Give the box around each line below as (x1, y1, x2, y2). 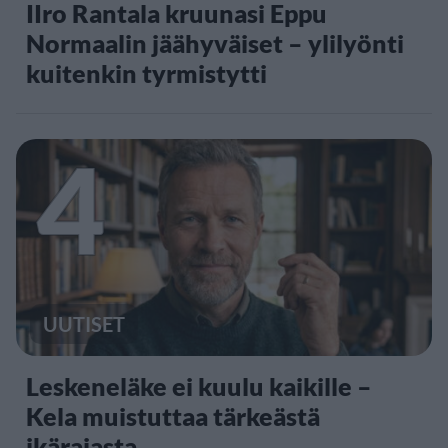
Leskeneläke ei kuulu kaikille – (26, 370, 372, 401)
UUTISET (43, 311, 125, 336)
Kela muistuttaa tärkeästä (26, 400, 320, 431)
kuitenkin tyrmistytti (26, 57, 267, 88)
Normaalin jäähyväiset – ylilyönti (26, 27, 404, 58)
